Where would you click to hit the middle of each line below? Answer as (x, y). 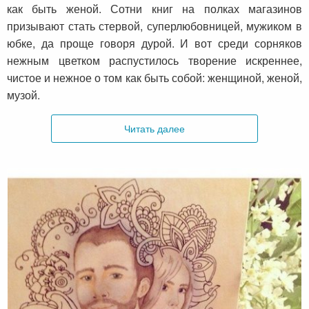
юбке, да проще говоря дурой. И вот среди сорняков (154, 43)
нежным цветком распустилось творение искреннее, (154, 61)
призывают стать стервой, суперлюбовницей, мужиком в (154, 26)
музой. (23, 95)
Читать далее (154, 128)
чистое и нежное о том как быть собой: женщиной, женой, (154, 78)
